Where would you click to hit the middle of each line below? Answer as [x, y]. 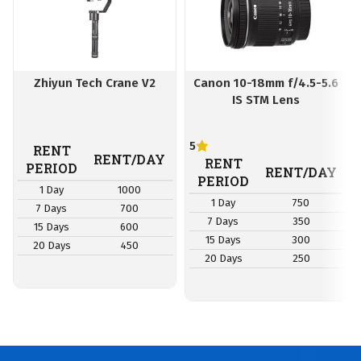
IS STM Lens [266, 100]
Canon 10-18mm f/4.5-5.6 [266, 83]
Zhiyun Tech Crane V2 [95, 83]
